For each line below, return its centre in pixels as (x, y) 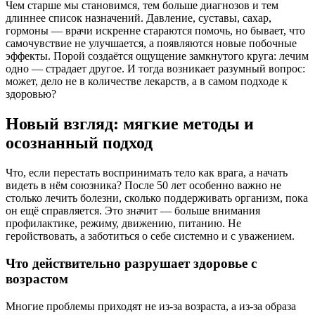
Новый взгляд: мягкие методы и (130, 124)
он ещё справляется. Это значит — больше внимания (133, 211)
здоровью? (31, 94)
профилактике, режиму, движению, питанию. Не (123, 224)
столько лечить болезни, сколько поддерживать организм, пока (157, 198)
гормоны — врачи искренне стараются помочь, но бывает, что (155, 31)
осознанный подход (79, 143)
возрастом (37, 278)
